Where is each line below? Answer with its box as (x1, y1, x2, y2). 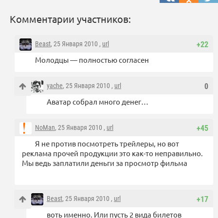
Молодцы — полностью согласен (35, 55, 149, 65)
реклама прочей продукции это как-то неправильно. (22, 148, 203, 158)
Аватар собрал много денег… (47, 97, 148, 107)
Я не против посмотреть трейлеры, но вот (35, 139, 179, 148)
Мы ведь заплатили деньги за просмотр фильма (22, 158, 187, 168)
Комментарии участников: (10, 13, 131, 25)
